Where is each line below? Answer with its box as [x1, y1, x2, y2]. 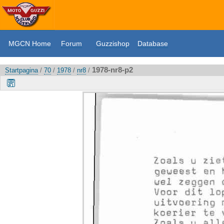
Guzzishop [96, 39, 129, 47]
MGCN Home [8, 39, 51, 47]
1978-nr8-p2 [92, 65, 133, 74]
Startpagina [5, 66, 38, 74]
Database [137, 39, 168, 47]
